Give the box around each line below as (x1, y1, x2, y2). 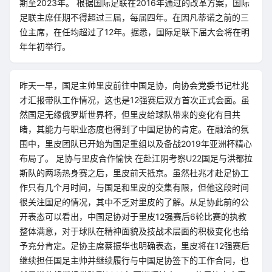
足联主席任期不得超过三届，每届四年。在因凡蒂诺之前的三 (19, 12, 249, 22)
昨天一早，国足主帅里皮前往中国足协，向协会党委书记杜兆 (19, 80, 249, 90)
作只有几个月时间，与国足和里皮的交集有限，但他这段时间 (19, 182, 249, 192)
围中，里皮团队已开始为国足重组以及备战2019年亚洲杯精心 (19, 138, 252, 149)
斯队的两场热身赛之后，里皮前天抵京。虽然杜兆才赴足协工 (19, 168, 249, 178)
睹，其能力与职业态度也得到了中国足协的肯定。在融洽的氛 (19, 124, 249, 134)
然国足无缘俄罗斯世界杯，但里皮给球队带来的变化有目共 (19, 109, 240, 120)
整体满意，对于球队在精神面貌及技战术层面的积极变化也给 (19, 226, 249, 236)
